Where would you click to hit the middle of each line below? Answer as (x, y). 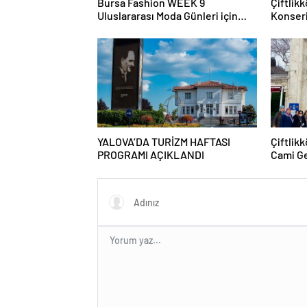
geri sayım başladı (140, 28)
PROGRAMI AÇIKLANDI (151, 155)
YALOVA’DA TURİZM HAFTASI (164, 142)
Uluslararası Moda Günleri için (168, 15)
